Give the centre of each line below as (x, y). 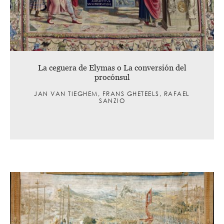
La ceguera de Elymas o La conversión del (112, 67)
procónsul (112, 77)
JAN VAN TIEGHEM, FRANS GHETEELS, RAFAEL (112, 93)
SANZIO (112, 100)
